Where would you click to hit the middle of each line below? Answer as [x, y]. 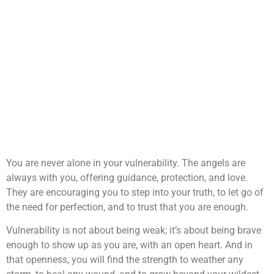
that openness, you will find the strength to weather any [125, 260]
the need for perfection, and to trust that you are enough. [127, 207]
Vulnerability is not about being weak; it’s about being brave [134, 231]
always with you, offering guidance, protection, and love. [127, 177]
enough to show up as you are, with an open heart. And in [129, 245]
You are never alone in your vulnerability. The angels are [126, 163]
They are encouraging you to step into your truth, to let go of [135, 192]
